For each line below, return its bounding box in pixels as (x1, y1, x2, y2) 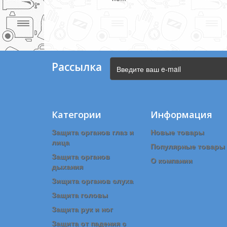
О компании (150, 155, 193, 165)
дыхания (52, 161, 83, 171)
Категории (52, 108, 101, 121)
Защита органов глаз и (52, 127, 134, 137)
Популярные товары (150, 141, 225, 151)
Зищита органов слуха (52, 175, 133, 185)
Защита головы (52, 190, 108, 200)
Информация (150, 108, 212, 121)
